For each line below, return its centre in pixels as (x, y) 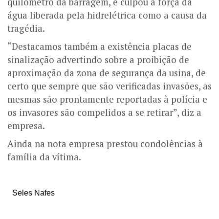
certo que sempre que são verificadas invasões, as (109, 86)
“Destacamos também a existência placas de (99, 46)
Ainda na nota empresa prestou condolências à (105, 143)
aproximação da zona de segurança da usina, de (107, 73)
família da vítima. (44, 157)
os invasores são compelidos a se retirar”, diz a (104, 112)
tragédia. (27, 28)
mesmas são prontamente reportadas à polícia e (107, 99)
